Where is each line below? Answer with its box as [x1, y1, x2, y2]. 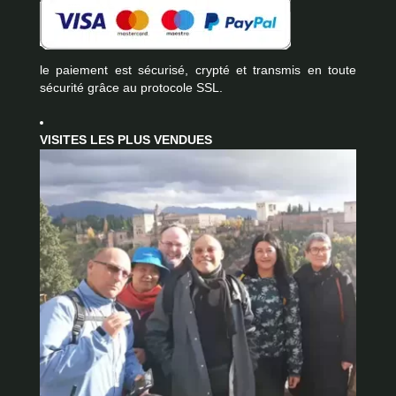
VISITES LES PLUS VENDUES [40, 132, 212, 147]
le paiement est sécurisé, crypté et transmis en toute [40, 63, 356, 77]
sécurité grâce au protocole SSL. [40, 80, 223, 95]
